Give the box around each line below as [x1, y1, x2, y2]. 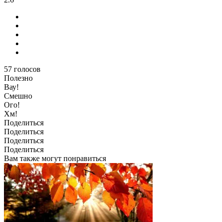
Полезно [4, 74, 33, 83]
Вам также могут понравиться [4, 154, 106, 163]
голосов [14, 65, 41, 74]
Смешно [4, 92, 32, 101]
